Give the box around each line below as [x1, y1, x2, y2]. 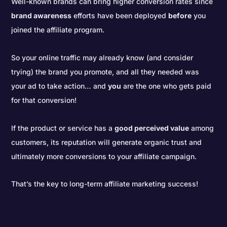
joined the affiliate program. [11, 25, 105, 34]
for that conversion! [11, 96, 77, 105]
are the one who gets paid [121, 82, 212, 91]
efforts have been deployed [71, 11, 169, 20]
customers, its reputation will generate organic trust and [11, 137, 202, 146]
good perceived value [115, 123, 190, 132]
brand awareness [11, 11, 72, 20]
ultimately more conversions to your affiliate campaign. [11, 152, 197, 161]
